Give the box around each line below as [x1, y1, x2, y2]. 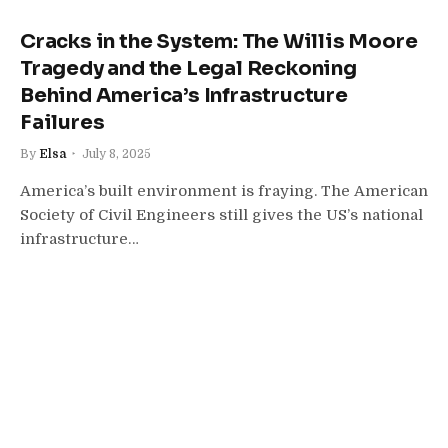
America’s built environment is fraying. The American [20, 181, 428, 200]
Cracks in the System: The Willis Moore [20, 28, 418, 54]
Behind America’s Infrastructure [20, 82, 348, 108]
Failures [20, 109, 105, 135]
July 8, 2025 [82, 146, 151, 161]
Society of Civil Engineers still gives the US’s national [20, 205, 423, 224]
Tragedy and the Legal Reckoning [20, 55, 357, 81]
